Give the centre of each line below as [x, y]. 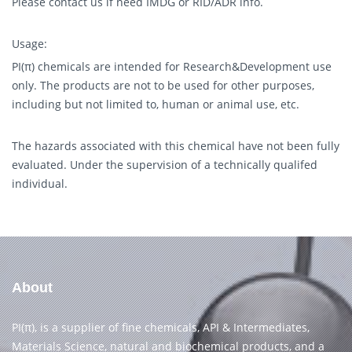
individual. [40, 183]
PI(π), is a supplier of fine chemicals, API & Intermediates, [161, 327]
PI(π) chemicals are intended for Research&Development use [172, 66]
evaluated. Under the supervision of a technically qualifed [165, 165]
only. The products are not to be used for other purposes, [163, 85]
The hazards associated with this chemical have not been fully [176, 146]
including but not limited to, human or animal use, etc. [156, 104]
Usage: [29, 44]
